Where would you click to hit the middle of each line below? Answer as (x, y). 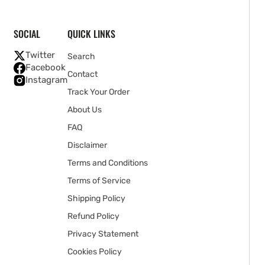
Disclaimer (87, 145)
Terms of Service (99, 181)
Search (81, 56)
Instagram (46, 80)
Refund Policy (93, 216)
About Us (85, 110)
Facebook (46, 67)
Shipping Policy (96, 198)
